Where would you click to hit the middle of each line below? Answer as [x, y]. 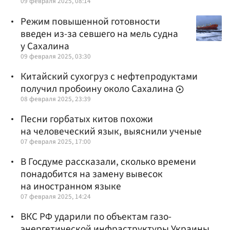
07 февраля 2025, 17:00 [56, 141]
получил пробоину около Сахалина [98, 89]
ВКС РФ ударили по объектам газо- [96, 217]
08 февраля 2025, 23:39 [56, 99]
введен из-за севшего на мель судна [99, 34]
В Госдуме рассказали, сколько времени [108, 162]
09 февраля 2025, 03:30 [56, 56]
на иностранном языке [71, 187]
